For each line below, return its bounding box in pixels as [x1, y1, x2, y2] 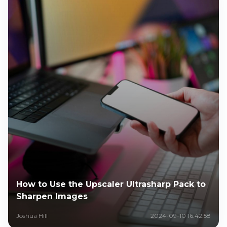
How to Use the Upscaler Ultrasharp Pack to [16, 179, 206, 189]
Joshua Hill [16, 211, 48, 219]
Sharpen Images [16, 191, 88, 201]
